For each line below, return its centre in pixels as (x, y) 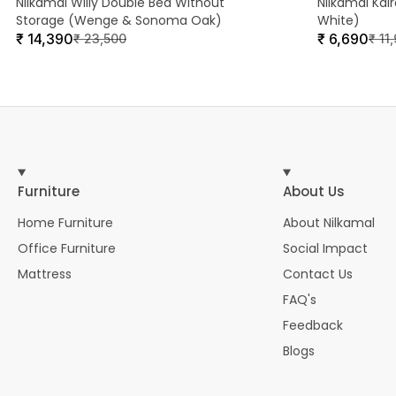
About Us (313, 191)
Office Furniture (67, 248)
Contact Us (317, 274)
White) (339, 20)
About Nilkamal (328, 222)
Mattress (45, 274)
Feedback (312, 325)
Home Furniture (65, 222)
